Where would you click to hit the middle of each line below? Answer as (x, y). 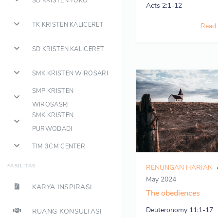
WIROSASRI (50, 104)
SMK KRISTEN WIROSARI (70, 73)
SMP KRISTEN (53, 91)
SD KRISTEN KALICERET (68, 49)
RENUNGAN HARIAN (179, 168)
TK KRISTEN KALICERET (68, 24)
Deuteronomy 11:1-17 (180, 210)
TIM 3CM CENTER (59, 146)
